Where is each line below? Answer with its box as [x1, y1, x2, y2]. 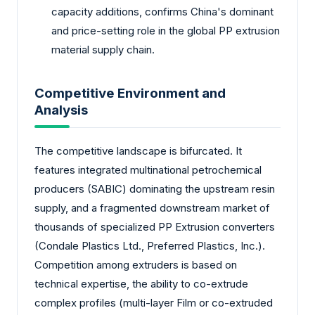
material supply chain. [51, 42, 155, 56]
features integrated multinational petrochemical [34, 162, 262, 176]
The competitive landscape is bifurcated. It [34, 143, 242, 157]
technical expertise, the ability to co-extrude [34, 276, 248, 290]
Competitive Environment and [34, 85, 226, 102]
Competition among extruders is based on [34, 257, 237, 271]
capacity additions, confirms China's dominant [51, 4, 274, 18]
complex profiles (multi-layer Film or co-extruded [34, 295, 273, 309]
